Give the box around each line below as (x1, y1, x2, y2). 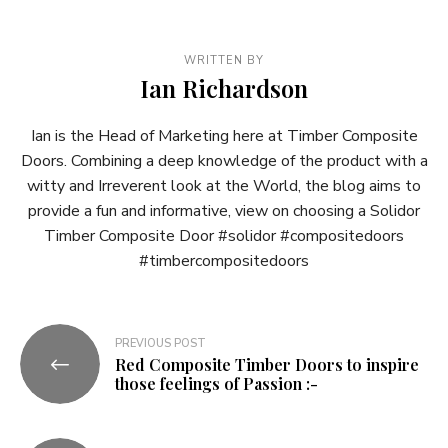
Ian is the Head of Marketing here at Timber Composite (30, 125, 418, 148)
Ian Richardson (140, 72, 308, 105)
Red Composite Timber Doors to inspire (115, 354, 419, 376)
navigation (19, 355, 137, 388)
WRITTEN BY (184, 53, 264, 69)
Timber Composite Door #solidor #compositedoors (44, 225, 404, 248)
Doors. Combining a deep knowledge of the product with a (20, 150, 428, 173)
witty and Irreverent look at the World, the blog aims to (27, 175, 421, 198)
